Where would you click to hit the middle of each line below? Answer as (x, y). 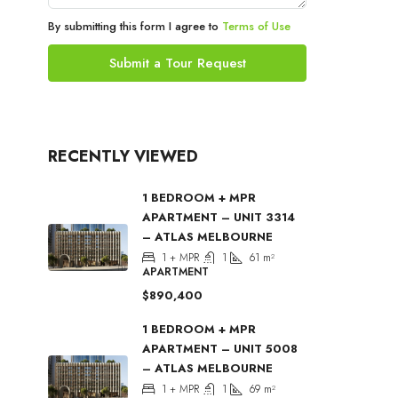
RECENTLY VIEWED (123, 157)
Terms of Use (256, 27)
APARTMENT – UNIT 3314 (219, 218)
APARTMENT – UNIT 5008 (220, 349)
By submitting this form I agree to (135, 27)
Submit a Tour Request (177, 64)
